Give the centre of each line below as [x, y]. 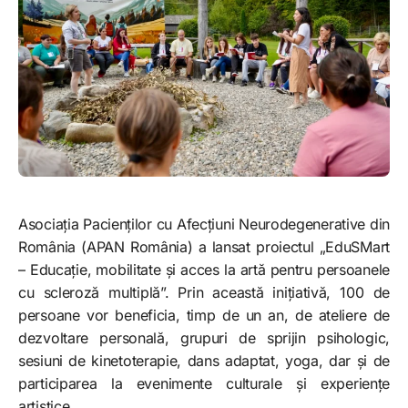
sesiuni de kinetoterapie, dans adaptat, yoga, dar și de [204, 361]
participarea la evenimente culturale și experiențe [204, 384]
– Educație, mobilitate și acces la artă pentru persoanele [204, 270]
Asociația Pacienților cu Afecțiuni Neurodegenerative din [204, 224]
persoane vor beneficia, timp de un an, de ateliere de [204, 316]
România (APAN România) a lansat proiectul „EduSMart [204, 247]
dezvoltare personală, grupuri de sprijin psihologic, [204, 338]
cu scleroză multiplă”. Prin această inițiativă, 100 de [204, 293]
